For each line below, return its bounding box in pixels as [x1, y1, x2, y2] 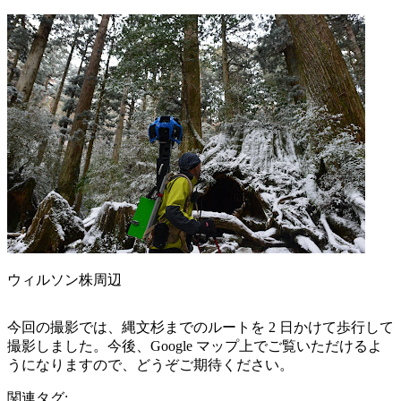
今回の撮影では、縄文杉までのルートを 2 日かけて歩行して [7, 320, 394, 336]
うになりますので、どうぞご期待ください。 [7, 357, 294, 373]
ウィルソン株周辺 [7, 272, 122, 288]
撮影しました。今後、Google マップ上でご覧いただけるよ [7, 338, 382, 354]
